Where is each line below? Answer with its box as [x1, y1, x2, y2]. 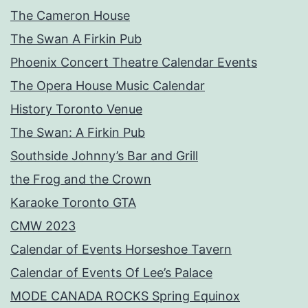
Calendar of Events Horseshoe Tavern [10, 241, 232, 256]
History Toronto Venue [10, 101, 142, 116]
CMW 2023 [10, 218, 76, 233]
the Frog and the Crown [10, 171, 151, 186]
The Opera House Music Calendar [10, 78, 205, 93]
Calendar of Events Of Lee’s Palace [10, 265, 212, 280]
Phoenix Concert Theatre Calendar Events [10, 54, 257, 69]
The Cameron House [10, 8, 130, 23]
